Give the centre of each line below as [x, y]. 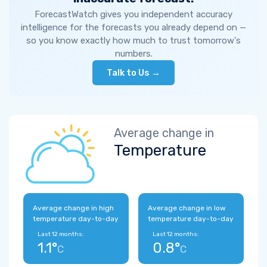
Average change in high [73, 208]
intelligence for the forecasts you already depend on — [133, 27]
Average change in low [187, 208]
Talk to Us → [133, 73]
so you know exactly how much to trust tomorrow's [133, 41]
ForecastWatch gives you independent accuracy [133, 14]
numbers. [133, 54]
